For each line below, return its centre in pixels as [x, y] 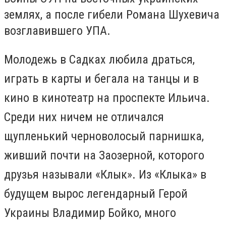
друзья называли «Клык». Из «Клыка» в [105, 174]
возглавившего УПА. [57, 31]
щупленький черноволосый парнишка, [104, 136]
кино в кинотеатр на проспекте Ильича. [107, 98]
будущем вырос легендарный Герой [96, 193]
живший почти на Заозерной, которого [104, 155]
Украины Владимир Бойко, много [90, 213]
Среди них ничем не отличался [84, 117]
